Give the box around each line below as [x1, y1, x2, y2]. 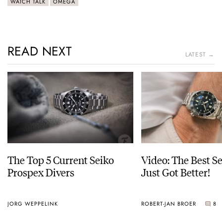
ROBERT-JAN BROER [141, 200, 196, 208]
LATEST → [185, 50, 215, 59]
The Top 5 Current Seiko [7, 152, 114, 166]
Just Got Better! [141, 164, 210, 179]
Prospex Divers [7, 164, 74, 179]
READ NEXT [7, 42, 72, 60]
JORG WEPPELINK [7, 200, 58, 208]
